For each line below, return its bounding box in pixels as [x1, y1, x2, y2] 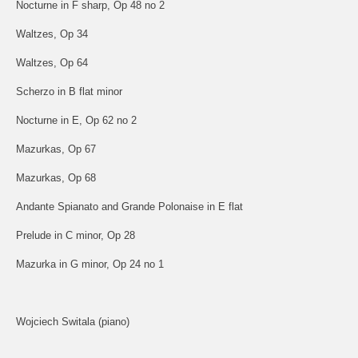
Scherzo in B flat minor [16, 85, 122, 97]
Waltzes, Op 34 [16, 27, 88, 40]
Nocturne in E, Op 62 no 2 [16, 113, 137, 126]
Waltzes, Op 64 [16, 56, 88, 69]
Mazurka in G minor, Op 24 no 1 [16, 257, 164, 270]
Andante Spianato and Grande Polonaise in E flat [16, 200, 243, 213]
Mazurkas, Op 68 [16, 171, 96, 184]
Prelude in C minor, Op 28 [16, 229, 135, 241]
